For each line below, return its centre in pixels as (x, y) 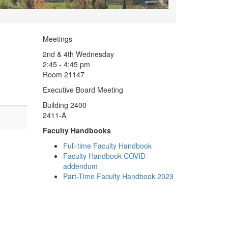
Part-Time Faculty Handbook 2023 (118, 176)
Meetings (57, 39)
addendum (80, 166)
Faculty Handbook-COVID (104, 156)
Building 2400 (64, 105)
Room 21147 (63, 75)
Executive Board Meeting (83, 90)
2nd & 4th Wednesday (78, 54)
